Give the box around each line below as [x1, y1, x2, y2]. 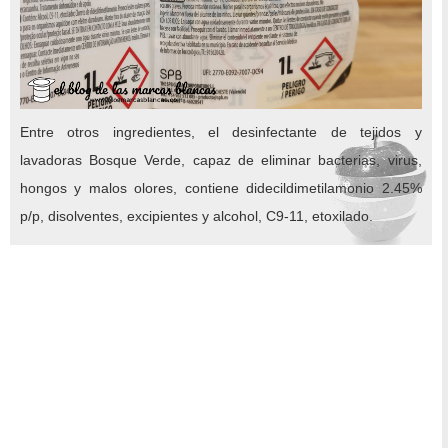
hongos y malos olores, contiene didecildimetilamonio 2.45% [20, 179, 422, 196]
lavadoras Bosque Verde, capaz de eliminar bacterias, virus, [20, 151, 422, 168]
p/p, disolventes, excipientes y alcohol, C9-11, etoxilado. [20, 207, 373, 224]
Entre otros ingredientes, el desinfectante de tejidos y [20, 123, 422, 140]
